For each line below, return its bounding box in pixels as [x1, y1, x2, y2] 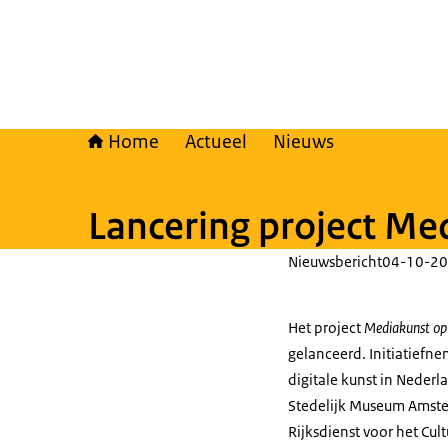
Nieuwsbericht [288, 252, 382, 271]
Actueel [185, 130, 247, 154]
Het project [288, 318, 364, 337]
